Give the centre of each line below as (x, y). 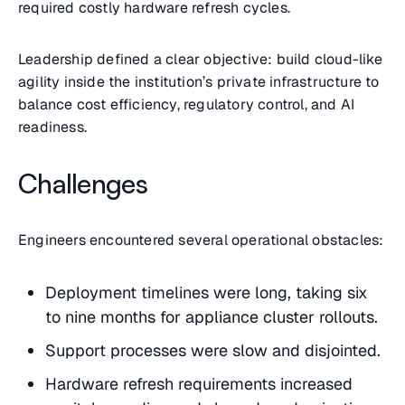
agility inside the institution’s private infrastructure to (199, 82)
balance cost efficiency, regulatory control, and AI (187, 105)
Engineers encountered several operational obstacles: (201, 240)
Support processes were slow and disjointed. (213, 351)
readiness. (52, 127)
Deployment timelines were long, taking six (207, 293)
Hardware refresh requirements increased (199, 384)
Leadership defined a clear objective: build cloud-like (200, 60)
